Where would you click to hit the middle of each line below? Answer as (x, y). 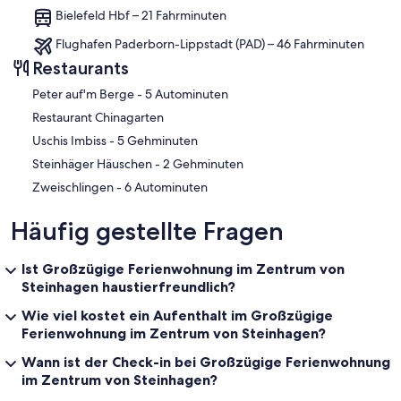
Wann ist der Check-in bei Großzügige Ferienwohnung (206, 362)
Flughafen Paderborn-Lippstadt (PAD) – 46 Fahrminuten (210, 44)
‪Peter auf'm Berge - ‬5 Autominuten (187, 94)
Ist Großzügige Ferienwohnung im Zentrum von (183, 269)
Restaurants (81, 68)
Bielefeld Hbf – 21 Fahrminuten (141, 16)
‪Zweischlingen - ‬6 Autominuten (166, 188)
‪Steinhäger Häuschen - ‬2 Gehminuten (203, 164)
